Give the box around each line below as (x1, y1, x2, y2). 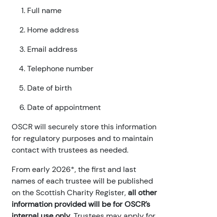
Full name (27, 5, 62, 16)
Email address (27, 44, 77, 55)
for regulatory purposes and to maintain (12, 133, 153, 144)
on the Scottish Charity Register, (12, 187, 128, 198)
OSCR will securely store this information (12, 122, 156, 132)
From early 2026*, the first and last (12, 164, 136, 175)
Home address (27, 25, 79, 35)
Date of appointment (27, 102, 101, 113)
